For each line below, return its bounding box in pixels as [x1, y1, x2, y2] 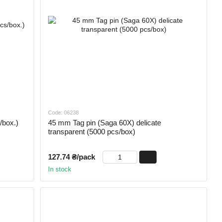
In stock [48, 165, 72, 173]
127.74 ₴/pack [48, 152, 96, 161]
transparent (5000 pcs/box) [48, 127, 136, 136]
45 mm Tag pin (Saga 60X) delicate [48, 118, 162, 127]
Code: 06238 [48, 109, 79, 115]
